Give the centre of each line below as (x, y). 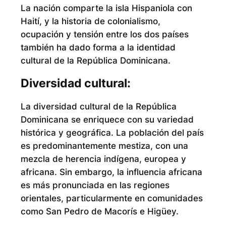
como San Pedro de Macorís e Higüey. (99, 212)
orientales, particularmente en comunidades (111, 199)
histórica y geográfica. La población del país (112, 133)
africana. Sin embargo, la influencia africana (111, 172)
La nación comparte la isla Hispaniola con (106, 8)
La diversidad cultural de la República (98, 107)
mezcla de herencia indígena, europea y (103, 159)
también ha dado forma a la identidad (98, 47)
